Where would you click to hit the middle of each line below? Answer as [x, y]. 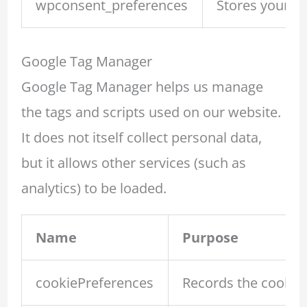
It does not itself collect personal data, [141, 137]
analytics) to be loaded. [94, 188]
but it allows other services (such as [133, 163]
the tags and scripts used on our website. [151, 112]
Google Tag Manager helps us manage [142, 87]
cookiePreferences [94, 283]
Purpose [210, 238]
